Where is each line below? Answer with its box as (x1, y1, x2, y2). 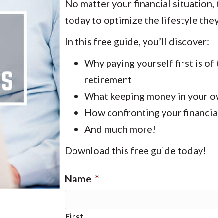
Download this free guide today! (64, 145, 206, 156)
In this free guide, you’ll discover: (64, 36, 209, 47)
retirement (84, 73, 132, 85)
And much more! (84, 123, 156, 135)
